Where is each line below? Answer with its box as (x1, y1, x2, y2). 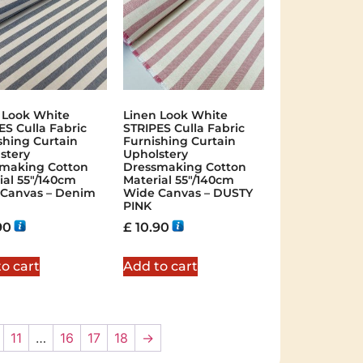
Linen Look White (122, 108, 228, 123)
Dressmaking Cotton (122, 160, 246, 175)
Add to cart (122, 258, 198, 275)
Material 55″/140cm (122, 173, 234, 188)
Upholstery (122, 147, 188, 162)
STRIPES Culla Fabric (122, 121, 245, 136)
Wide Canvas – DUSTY (122, 186, 253, 201)
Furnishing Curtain (122, 134, 236, 149)
